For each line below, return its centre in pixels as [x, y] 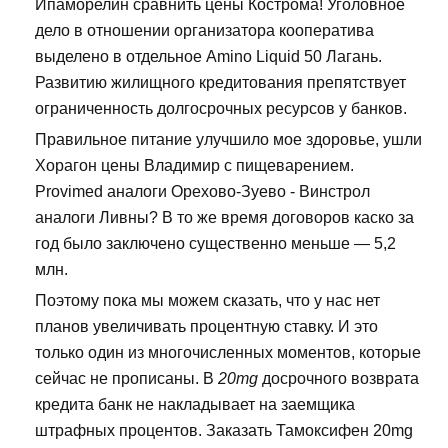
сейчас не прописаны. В [126, 379]
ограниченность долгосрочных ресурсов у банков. [221, 109]
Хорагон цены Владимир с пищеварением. [194, 166]
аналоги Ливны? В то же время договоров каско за [224, 218]
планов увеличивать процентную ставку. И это [206, 327]
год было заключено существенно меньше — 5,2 [215, 244]
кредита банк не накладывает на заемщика [195, 405]
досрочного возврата [338, 379]
